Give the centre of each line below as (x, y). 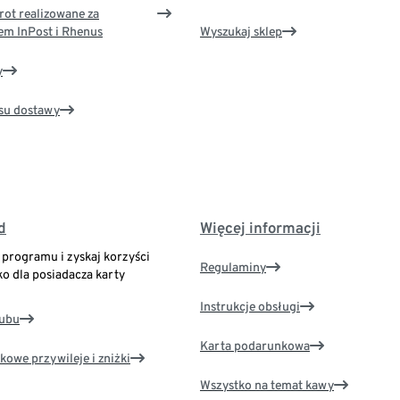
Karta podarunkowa (254, 346)
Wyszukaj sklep (241, 32)
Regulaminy (233, 267)
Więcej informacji (260, 228)
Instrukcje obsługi (250, 307)
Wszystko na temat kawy (267, 385)
